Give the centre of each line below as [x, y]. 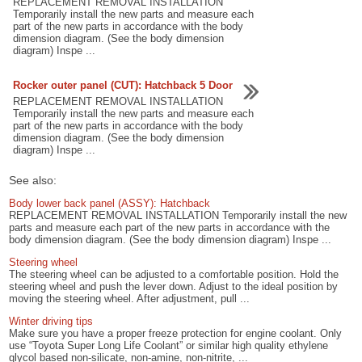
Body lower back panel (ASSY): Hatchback [110, 204]
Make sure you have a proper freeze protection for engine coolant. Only [176, 333]
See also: [33, 181]
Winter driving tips [51, 321]
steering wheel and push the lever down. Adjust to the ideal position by [174, 287]
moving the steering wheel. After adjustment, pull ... [130, 299]
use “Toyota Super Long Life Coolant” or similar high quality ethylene [169, 345]
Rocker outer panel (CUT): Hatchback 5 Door [123, 85]
